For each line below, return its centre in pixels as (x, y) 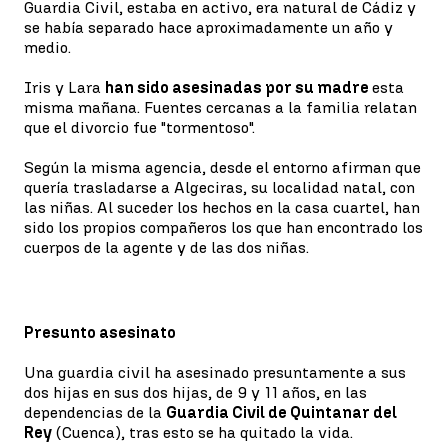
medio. (47, 47)
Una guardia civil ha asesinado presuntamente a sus (215, 372)
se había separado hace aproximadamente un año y (208, 27)
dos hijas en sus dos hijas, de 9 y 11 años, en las (195, 392)
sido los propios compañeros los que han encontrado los (223, 227)
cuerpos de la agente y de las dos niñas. (166, 247)
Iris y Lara (64, 87)
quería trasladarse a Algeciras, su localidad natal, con (219, 187)
